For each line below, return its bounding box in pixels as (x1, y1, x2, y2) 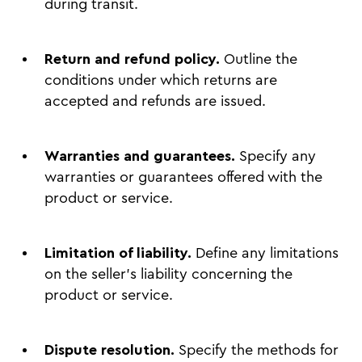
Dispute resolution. (44, 343, 179, 358)
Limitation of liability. (44, 246, 192, 261)
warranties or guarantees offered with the (44, 170, 322, 185)
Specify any (239, 149, 316, 164)
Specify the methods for (179, 343, 339, 358)
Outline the (220, 52, 297, 67)
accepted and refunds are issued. (44, 94, 266, 109)
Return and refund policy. (44, 52, 220, 67)
